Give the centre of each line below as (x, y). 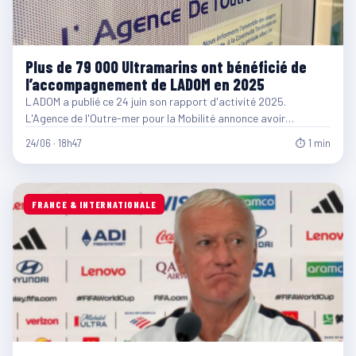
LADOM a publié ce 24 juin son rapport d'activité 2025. (156, 102)
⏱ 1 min (313, 143)
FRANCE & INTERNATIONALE (95, 205)
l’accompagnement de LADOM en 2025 (145, 85)
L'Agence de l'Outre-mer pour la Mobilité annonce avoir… (160, 118)
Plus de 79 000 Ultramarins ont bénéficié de (166, 67)
